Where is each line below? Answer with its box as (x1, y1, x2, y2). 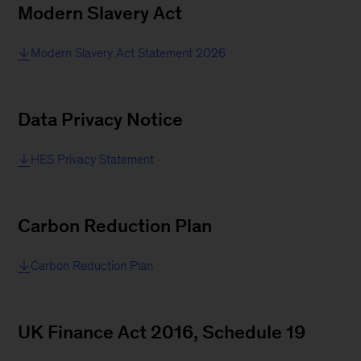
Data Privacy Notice (18, 108, 184, 130)
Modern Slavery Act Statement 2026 (31, 45, 226, 60)
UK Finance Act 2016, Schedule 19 (18, 321, 306, 342)
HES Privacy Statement (31, 151, 155, 166)
